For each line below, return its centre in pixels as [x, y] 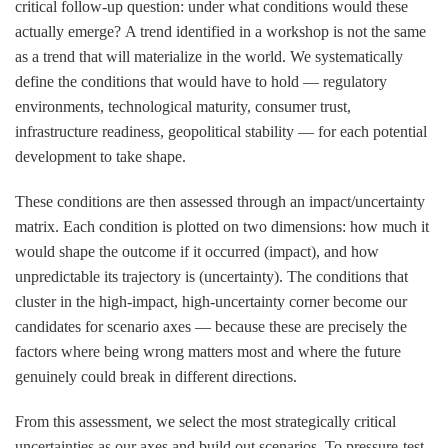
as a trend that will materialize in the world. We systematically [209, 56]
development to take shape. [100, 156]
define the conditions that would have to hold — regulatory [201, 81]
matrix [35, 226]
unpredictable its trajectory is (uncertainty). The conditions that [211, 276]
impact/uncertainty [367, 201]
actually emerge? [68, 31]
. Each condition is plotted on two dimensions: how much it [242, 226]
